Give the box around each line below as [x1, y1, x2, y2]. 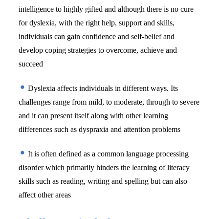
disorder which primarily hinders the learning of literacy [19, 163, 190, 172]
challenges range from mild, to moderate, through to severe [19, 97, 200, 106]
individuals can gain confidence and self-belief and [19, 32, 175, 41]
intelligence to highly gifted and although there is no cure [19, 4, 194, 13]
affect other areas [19, 190, 71, 199]
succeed [19, 59, 44, 68]
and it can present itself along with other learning [19, 111, 169, 120]
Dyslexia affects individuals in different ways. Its [26, 84, 178, 92]
